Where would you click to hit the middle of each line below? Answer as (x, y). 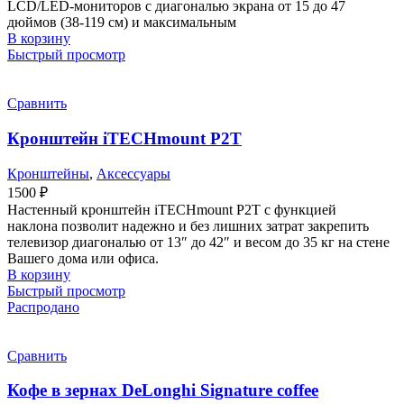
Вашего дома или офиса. (83, 258)
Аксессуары (133, 173)
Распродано (43, 307)
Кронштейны (48, 173)
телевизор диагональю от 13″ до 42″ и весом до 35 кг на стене (198, 242)
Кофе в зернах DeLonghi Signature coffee (163, 390)
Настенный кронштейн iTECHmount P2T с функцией (172, 209)
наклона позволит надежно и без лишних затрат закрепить (188, 225)
